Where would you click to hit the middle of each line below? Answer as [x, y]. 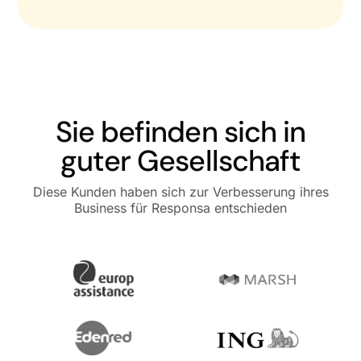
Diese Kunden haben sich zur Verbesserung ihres [180, 191]
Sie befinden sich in [180, 131]
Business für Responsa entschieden [180, 207]
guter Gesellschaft [180, 160]
